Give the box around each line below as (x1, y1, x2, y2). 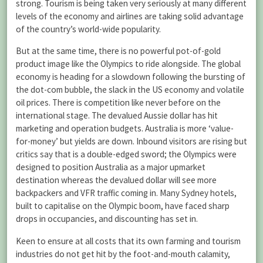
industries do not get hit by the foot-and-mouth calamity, (16, 248, 230, 259)
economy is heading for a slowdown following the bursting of (16, 71, 245, 83)
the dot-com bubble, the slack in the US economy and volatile (16, 84, 244, 96)
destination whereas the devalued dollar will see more (16, 174, 217, 186)
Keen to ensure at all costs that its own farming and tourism (16, 235, 241, 247)
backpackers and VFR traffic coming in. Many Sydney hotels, (16, 187, 237, 199)
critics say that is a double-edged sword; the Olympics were (16, 149, 237, 160)
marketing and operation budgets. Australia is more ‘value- (16, 123, 234, 134)
